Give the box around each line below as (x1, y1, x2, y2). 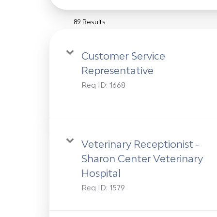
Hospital (81, 167, 121, 179)
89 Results (74, 18, 106, 26)
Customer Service (81, 50, 165, 62)
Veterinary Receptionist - (81, 138, 200, 150)
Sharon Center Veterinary (81, 153, 203, 165)
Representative (81, 64, 154, 77)
